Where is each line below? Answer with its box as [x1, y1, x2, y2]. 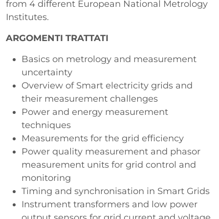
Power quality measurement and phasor [22, 146, 200, 157]
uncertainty [22, 67, 75, 78]
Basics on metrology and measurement [22, 54, 197, 65]
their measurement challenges [22, 93, 160, 104]
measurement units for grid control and [22, 159, 196, 170]
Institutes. [6, 12, 49, 22]
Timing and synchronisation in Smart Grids [22, 186, 212, 197]
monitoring [22, 173, 73, 183]
